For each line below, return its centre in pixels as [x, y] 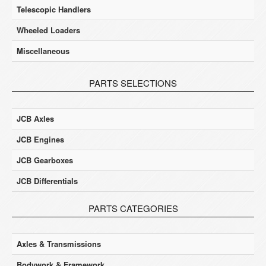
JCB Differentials [47, 181]
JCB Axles [35, 118]
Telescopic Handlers [54, 9]
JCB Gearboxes [45, 160]
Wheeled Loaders [48, 30]
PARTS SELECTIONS [133, 83]
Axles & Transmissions [59, 244]
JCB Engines [40, 139]
